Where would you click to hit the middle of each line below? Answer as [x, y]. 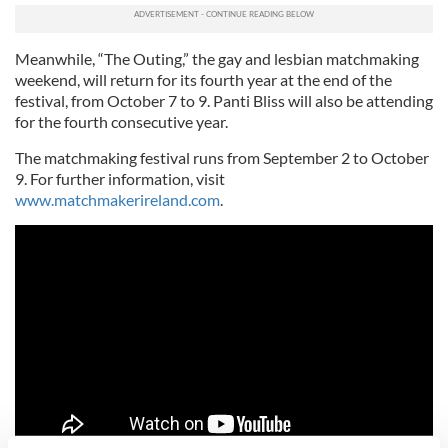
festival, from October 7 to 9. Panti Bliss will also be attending [224, 101]
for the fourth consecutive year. [121, 122]
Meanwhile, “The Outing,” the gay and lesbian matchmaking [217, 59]
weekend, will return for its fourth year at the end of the [203, 80]
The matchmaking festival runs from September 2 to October [222, 158]
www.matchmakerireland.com [117, 200]
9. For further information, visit [120, 179]
